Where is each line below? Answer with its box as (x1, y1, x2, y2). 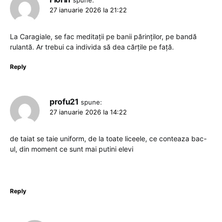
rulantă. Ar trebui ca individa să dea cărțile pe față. (10, 43, 174, 52)
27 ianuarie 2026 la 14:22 (50, 108, 127, 116)
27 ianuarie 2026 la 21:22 (50, 6, 127, 14)
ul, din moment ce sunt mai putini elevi (10, 145, 133, 154)
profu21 (50, 97, 79, 107)
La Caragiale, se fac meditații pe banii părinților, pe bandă (10, 32, 197, 41)
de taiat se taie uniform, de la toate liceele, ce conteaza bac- (10, 134, 207, 143)
